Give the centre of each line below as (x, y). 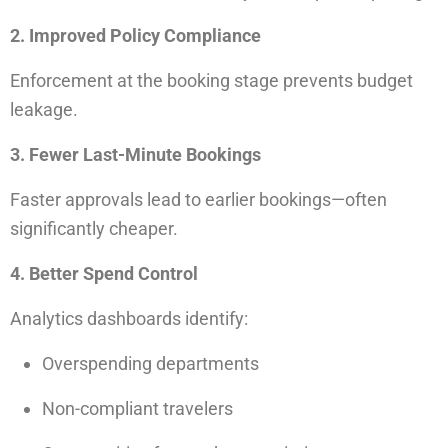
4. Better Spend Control (104, 273)
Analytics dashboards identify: (129, 318)
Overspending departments (150, 363)
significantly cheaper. (94, 228)
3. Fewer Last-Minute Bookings (135, 154)
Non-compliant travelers (137, 408)
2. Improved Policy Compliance (135, 35)
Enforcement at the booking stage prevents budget (211, 80)
